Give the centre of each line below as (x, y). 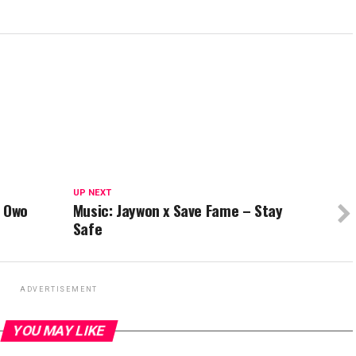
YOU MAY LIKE (59, 331)
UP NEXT (92, 193)
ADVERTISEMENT (59, 290)
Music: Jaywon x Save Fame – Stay (178, 211)
